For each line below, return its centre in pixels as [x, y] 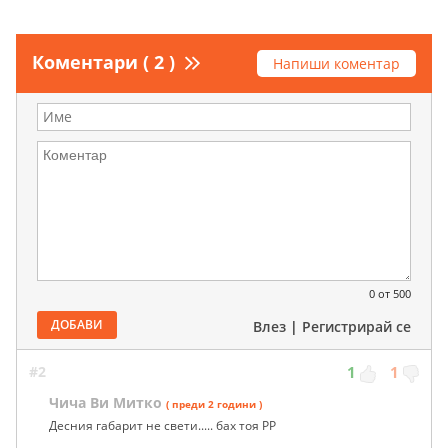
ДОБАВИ [77, 325]
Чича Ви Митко [105, 403]
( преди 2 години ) [214, 404]
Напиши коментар [336, 64]
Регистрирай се [356, 327]
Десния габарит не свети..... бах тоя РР [162, 426]
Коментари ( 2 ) [103, 62]
